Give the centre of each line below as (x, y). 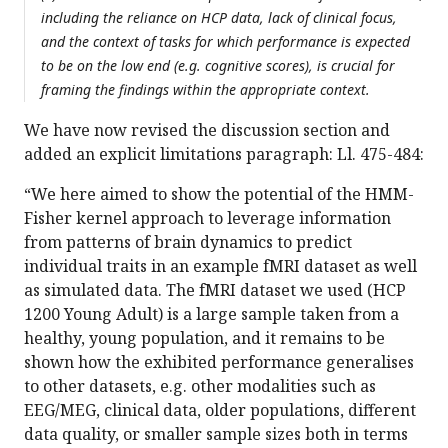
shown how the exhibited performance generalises (219, 362)
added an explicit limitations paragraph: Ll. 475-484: (224, 154)
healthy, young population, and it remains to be (204, 338)
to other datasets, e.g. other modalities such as (200, 386)
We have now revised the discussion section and (207, 130)
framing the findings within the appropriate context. (205, 90)
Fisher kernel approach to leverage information (207, 218)
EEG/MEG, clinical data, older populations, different (220, 410)
